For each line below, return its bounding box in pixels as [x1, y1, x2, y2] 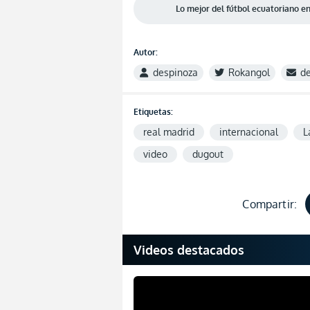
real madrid [143, 125, 194, 138]
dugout [192, 147, 224, 160]
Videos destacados [134, 241, 244, 257]
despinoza [153, 66, 198, 78]
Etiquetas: [134, 106, 173, 117]
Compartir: [242, 197, 297, 211]
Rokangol [228, 66, 270, 78]
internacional [219, 125, 278, 138]
